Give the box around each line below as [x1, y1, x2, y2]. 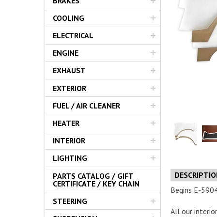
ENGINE [53, 48, 78, 58]
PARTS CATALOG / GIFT [53, 170, 134, 181]
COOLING [53, 13, 84, 23]
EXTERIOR [53, 83, 86, 93]
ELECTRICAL [53, 31, 93, 41]
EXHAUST [53, 65, 86, 76]
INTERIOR [53, 136, 85, 146]
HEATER [53, 118, 79, 128]
